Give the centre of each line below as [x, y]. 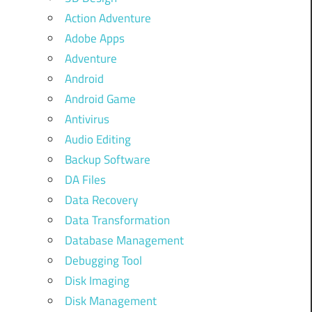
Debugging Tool [103, 260]
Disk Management [110, 301]
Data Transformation [117, 220]
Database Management [124, 240]
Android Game [100, 99]
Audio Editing [97, 139]
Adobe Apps [94, 38]
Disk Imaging [97, 280]
